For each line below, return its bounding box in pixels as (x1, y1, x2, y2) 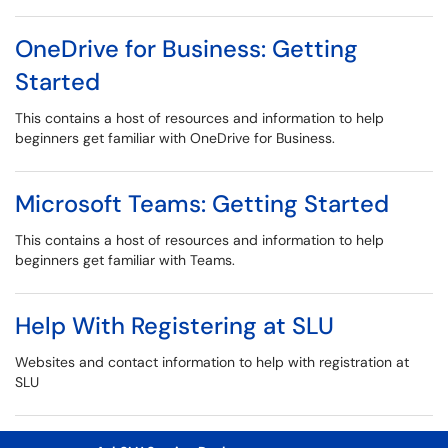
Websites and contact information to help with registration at (15, 353, 409, 371)
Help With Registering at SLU (15, 310, 334, 341)
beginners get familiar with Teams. (15, 251, 235, 269)
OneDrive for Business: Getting (15, 33, 358, 64)
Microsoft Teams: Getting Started (15, 188, 389, 219)
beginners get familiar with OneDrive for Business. (15, 129, 335, 147)
